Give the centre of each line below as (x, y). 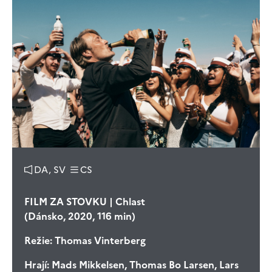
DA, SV (50, 169)
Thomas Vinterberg (99, 240)
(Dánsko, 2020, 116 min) (80, 216)
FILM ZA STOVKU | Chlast (85, 201)
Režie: (38, 240)
